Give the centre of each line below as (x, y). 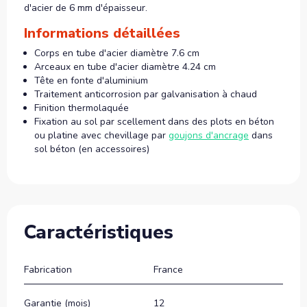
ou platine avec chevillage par (101, 135)
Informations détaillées (102, 33)
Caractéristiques (99, 232)
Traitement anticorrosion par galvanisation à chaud (146, 94)
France (168, 269)
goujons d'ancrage (209, 135)
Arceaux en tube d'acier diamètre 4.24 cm (125, 66)
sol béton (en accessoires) (92, 149)
